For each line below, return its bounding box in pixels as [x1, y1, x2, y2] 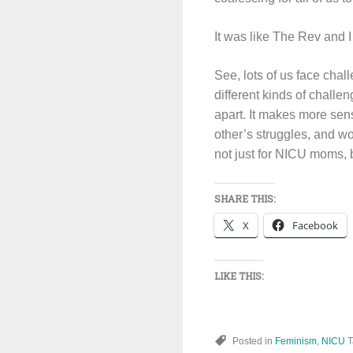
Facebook [292, 218, 338, 232]
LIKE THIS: [214, 269, 263, 282]
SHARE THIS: [214, 192, 275, 205]
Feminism [275, 336, 317, 347]
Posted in [232, 336, 275, 347]
